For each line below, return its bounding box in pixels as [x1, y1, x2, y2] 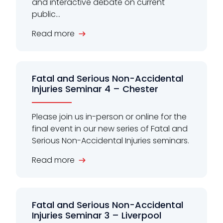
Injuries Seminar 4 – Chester [32, 82, 158, 95]
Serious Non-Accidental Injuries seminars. [32, 134, 189, 146]
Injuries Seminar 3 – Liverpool [32, 209, 161, 222]
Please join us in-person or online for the [32, 111, 187, 122]
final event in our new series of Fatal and [32, 122, 188, 134]
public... [32, 8, 60, 20]
